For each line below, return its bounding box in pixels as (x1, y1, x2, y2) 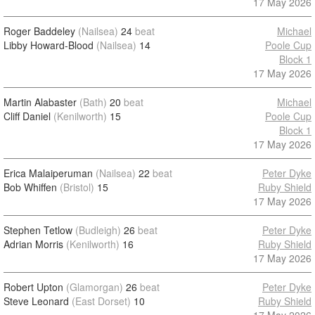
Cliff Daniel (4, 109, 51, 123)
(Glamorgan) (66, 280, 123, 294)
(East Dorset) (72, 294, 131, 308)
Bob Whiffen (4, 180, 57, 194)
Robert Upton (4, 280, 63, 294)
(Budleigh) (75, 223, 121, 237)
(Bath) (79, 95, 107, 109)
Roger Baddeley (4, 24, 75, 38)
